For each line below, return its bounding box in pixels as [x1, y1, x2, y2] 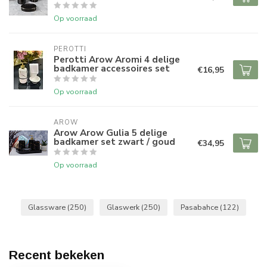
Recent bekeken [9, 248, 104, 262]
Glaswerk [107, 202, 141, 212]
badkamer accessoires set [54, 62, 170, 74]
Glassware [28, 202, 67, 212]
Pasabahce [181, 202, 220, 212]
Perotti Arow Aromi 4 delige [54, 53, 180, 66]
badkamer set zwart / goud [54, 135, 175, 148]
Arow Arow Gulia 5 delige [54, 126, 167, 139]
